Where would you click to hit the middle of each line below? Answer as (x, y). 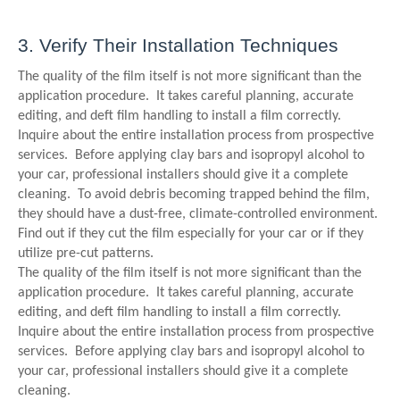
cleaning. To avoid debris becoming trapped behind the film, (194, 195)
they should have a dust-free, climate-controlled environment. (200, 214)
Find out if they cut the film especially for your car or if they (191, 234)
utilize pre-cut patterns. (86, 254)
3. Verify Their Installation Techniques (178, 46)
